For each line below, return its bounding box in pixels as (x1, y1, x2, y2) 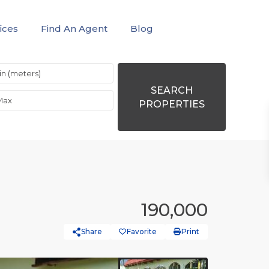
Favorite (127, 227, 157, 236)
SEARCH (151, 84, 193, 96)
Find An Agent (41, 23, 108, 34)
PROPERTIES (139, 98, 205, 110)
